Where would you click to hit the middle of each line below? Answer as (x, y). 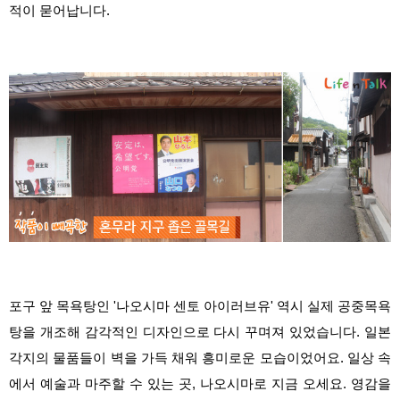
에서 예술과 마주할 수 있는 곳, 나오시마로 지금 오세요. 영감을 (200, 384)
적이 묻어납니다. (61, 11)
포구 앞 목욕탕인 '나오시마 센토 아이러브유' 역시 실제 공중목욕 (200, 306)
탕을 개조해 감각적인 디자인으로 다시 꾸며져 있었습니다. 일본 (200, 332)
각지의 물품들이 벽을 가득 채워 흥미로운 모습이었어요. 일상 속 (200, 358)
